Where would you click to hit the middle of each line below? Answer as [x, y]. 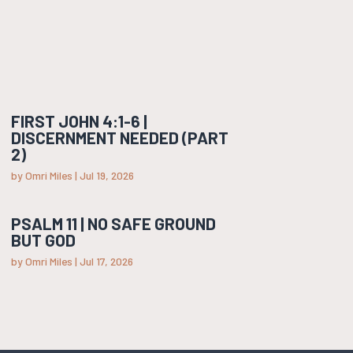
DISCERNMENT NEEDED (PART [119, 138]
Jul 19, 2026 [106, 176]
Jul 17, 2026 [106, 262]
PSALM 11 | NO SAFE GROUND [113, 224]
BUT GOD [43, 240]
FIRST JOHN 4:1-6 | [79, 121]
